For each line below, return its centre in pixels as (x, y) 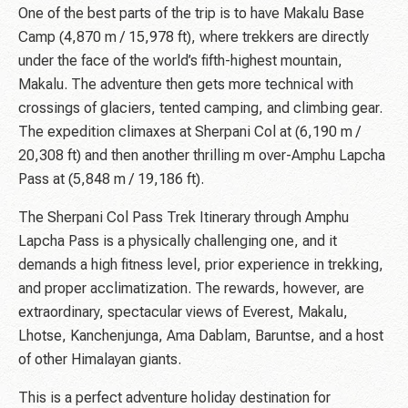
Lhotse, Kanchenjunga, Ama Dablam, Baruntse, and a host (201, 336)
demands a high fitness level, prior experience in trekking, (201, 265)
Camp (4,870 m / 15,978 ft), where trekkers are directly (194, 37)
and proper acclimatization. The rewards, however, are (191, 289)
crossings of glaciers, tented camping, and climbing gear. (200, 108)
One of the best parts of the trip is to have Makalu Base (191, 14)
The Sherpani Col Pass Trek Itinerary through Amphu (184, 218)
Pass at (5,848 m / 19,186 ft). (111, 179)
